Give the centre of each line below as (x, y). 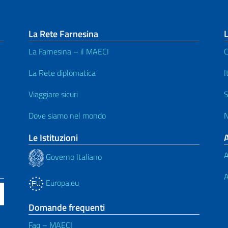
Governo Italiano (73, 157)
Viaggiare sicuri (53, 94)
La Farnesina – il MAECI (69, 51)
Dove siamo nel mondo (67, 115)
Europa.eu (61, 182)
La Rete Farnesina (63, 34)
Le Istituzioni (53, 137)
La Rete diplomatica (62, 73)
